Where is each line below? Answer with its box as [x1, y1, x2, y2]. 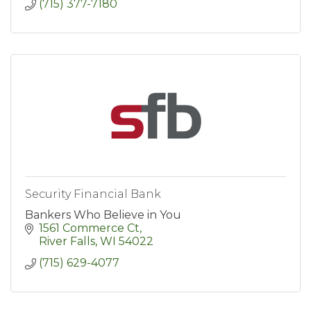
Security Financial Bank [25, 187, 161, 201]
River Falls [39, 235, 95, 249]
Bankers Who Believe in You [25, 208, 181, 222]
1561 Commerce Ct [39, 221, 140, 235]
